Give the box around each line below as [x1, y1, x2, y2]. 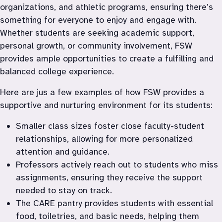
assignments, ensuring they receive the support [16, 171, 203, 183]
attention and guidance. [16, 146, 110, 157]
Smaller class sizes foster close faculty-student [16, 120, 204, 131]
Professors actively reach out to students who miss [16, 159, 218, 170]
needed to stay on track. [16, 184, 112, 196]
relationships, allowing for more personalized [16, 133, 193, 144]
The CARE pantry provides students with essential [16, 197, 213, 209]
